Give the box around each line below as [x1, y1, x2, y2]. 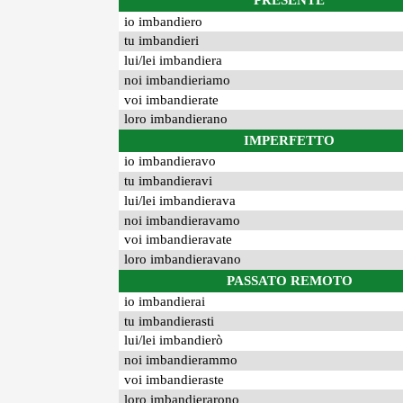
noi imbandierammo [124, 353, 238, 368]
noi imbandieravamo [124, 212, 241, 228]
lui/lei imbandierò [124, 333, 224, 348]
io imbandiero [124, 13, 203, 29]
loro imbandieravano [124, 252, 242, 267]
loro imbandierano [124, 112, 228, 127]
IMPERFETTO [244, 132, 336, 148]
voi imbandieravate [124, 232, 233, 247]
